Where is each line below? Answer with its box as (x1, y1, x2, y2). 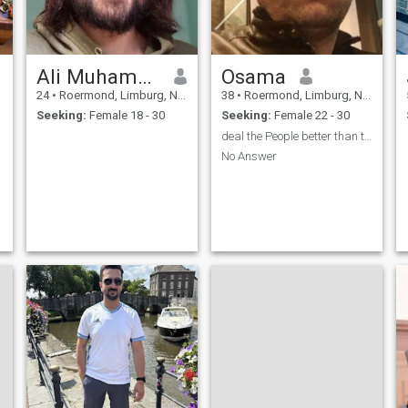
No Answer (220, 149, 277, 164)
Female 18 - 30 (86, 108, 165, 123)
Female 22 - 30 (270, 108, 350, 123)
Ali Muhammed (137, 64, 152, 88)
